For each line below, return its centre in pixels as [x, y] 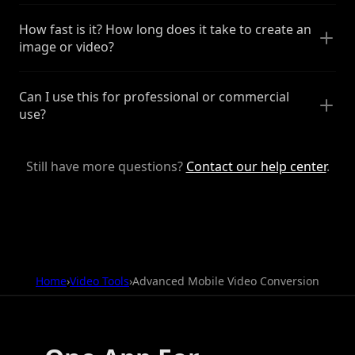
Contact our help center [256, 166]
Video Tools [99, 281]
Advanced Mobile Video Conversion [226, 281]
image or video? [67, 46]
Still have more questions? [106, 166]
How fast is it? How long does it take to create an [165, 29]
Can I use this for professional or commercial [154, 96]
